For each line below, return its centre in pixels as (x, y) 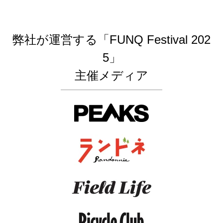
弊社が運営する (55, 40)
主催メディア (111, 76)
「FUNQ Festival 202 (154, 40)
